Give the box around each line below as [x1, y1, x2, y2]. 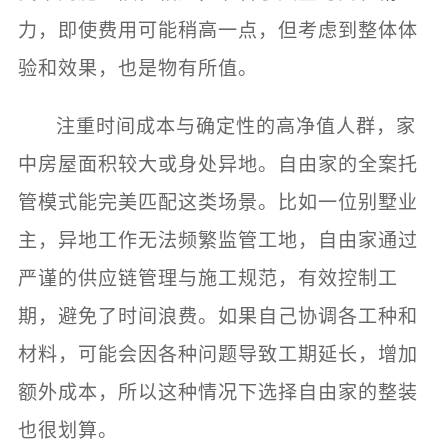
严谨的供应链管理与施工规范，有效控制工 [17, 268, 398, 290]
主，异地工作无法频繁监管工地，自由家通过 [17, 230, 418, 252]
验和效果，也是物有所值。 [17, 58, 258, 80]
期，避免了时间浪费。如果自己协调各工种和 [17, 306, 418, 328]
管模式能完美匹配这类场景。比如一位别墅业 [17, 192, 418, 214]
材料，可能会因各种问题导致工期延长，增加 [17, 344, 418, 366]
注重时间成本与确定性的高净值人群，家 [56, 116, 417, 138]
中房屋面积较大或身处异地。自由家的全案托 [17, 154, 418, 176]
